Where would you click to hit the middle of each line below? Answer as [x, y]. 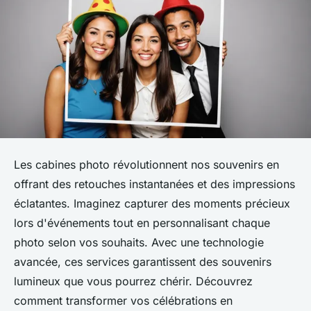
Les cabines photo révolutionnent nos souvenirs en [146, 164]
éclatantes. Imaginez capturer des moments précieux [152, 203]
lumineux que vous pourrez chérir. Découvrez [133, 281]
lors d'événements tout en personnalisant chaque [142, 222]
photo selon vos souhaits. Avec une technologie [139, 242]
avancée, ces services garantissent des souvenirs [143, 261]
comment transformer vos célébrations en [123, 300]
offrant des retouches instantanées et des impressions [154, 184]
